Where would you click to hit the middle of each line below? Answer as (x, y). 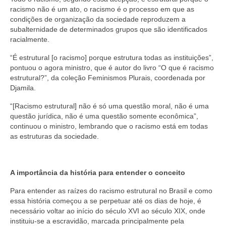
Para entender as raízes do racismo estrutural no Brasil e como (111, 190)
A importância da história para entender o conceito (98, 172)
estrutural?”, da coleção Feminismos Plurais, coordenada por (108, 77)
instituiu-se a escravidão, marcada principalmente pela (97, 221)
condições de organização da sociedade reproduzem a (98, 19)
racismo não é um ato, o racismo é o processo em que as (102, 9)
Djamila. (23, 88)
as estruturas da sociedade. (54, 136)
